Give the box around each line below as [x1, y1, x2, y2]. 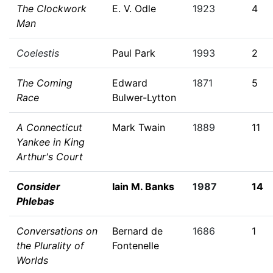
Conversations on [16, 225, 97, 237]
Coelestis [16, 47, 59, 59]
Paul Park [112, 47, 155, 59]
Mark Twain [112, 121, 165, 133]
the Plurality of [16, 239, 84, 252]
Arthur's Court [16, 151, 83, 163]
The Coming [16, 77, 73, 89]
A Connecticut [16, 121, 82, 133]
